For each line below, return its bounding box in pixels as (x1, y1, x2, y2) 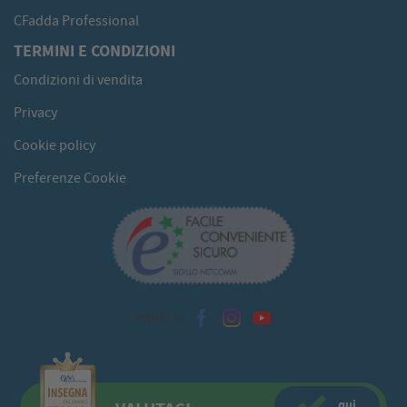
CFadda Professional (14, 12, 139, 31)
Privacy (14, 104, 57, 123)
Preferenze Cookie (14, 169, 126, 188)
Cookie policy (14, 136, 95, 155)
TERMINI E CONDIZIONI (14, 40, 175, 63)
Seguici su (132, 308, 188, 325)
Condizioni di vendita (14, 71, 143, 90)
